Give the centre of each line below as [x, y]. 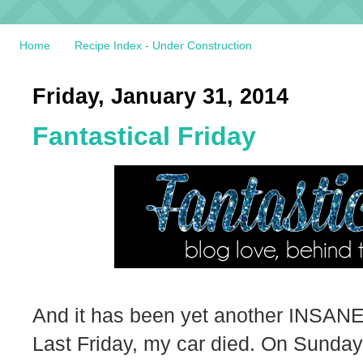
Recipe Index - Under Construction [163, 46]
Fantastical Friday [144, 136]
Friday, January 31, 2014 [160, 96]
